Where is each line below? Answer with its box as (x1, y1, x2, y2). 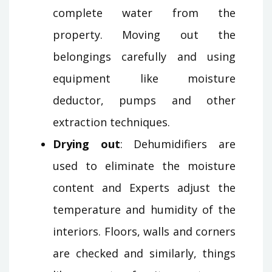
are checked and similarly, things (53, 245, 236, 260)
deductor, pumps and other (53, 92, 236, 107)
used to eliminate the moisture (53, 158, 236, 173)
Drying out (53, 136, 120, 151)
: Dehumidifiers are (120, 136, 236, 151)
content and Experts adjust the (53, 180, 236, 195)
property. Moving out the (53, 27, 236, 42)
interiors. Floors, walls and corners (53, 223, 236, 239)
